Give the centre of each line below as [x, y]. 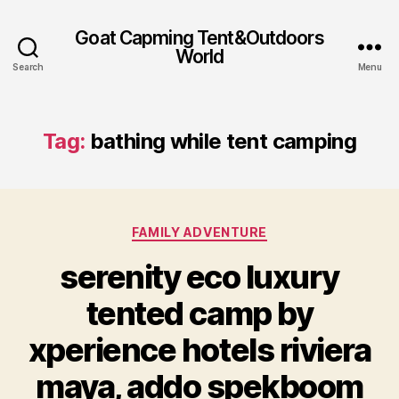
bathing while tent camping [223, 141]
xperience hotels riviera [199, 350]
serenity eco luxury [199, 277]
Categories [238, 228]
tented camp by [199, 313]
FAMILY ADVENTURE [199, 232]
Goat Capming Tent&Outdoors [199, 37]
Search [28, 67]
